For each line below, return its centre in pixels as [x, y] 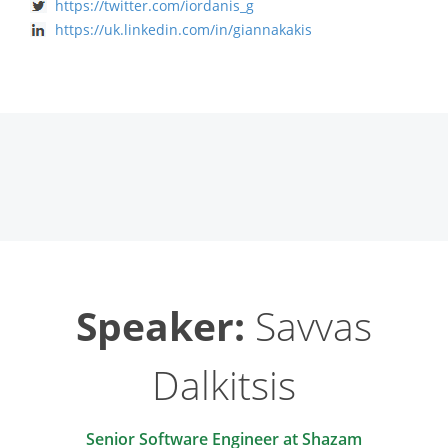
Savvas [308, 325]
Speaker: [160, 325]
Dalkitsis [224, 384]
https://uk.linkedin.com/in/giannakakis [183, 29]
